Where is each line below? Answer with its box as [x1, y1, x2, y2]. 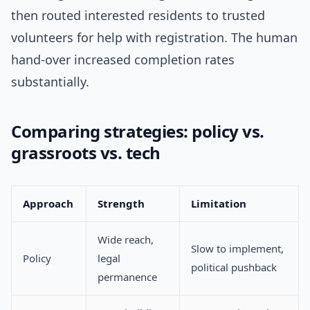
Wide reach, [98, 232, 154, 247]
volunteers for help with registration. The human [11, 29, 298, 46]
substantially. [11, 73, 89, 91]
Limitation [191, 197, 246, 211]
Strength [98, 197, 145, 211]
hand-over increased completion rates [11, 51, 235, 69]
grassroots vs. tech [11, 141, 161, 165]
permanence [98, 270, 157, 284]
